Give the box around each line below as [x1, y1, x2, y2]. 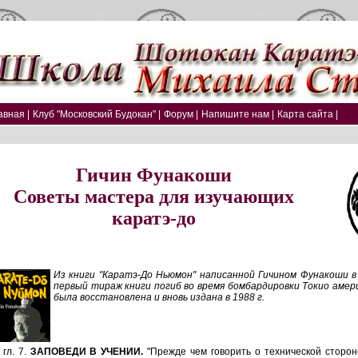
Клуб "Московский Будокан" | [33, 109, 161, 120]
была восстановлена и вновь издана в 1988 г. [54, 292, 265, 303]
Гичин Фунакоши [75, 165, 232, 185]
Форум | [164, 109, 198, 120]
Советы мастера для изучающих [13, 186, 294, 207]
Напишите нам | [201, 109, 274, 120]
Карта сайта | [277, 109, 338, 120]
